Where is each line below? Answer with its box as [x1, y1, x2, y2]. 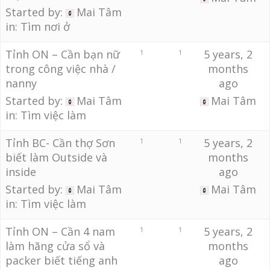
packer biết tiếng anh [5, 253, 118, 268]
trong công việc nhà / [5, 61, 116, 76]
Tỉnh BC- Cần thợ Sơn [5, 136, 115, 150]
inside [5, 165, 36, 179]
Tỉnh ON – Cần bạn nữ [5, 47, 120, 61]
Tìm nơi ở [20, 19, 70, 34]
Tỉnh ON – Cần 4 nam [5, 224, 115, 239]
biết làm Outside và [5, 150, 107, 165]
